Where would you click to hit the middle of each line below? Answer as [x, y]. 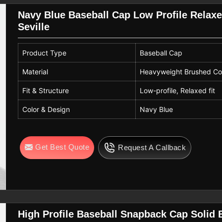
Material [35, 72]
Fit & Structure [46, 91]
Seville [34, 27]
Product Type [45, 53]
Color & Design [46, 110]
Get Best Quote [62, 147]
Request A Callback [152, 148]
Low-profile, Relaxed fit [178, 91]
